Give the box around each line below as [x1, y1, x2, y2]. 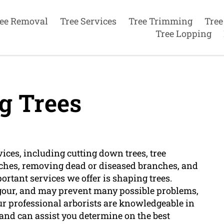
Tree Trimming [128, 14, 192, 27]
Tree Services [59, 14, 116, 27]
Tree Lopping [155, 27, 211, 39]
